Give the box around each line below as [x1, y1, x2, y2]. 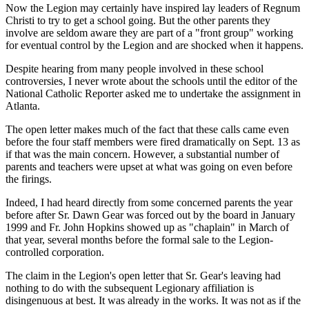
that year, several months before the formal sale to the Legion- [6, 233, 273, 246]
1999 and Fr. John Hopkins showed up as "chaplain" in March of [6, 221, 289, 233]
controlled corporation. [6, 246, 104, 258]
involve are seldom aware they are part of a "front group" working [6, 26, 293, 39]
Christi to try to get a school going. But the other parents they [6, 14, 270, 26]
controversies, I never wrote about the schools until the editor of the [6, 74, 297, 87]
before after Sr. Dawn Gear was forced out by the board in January [6, 208, 295, 221]
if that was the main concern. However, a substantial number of [6, 148, 279, 160]
